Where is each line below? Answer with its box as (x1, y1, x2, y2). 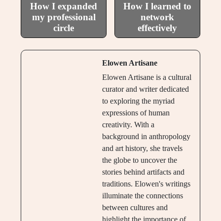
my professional (32, 11, 96, 22)
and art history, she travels (102, 144, 183, 152)
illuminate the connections (102, 191, 183, 200)
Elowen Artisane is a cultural (102, 73, 191, 81)
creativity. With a (102, 120, 154, 129)
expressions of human (102, 108, 170, 117)
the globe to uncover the (102, 155, 177, 164)
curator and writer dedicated (102, 84, 189, 93)
